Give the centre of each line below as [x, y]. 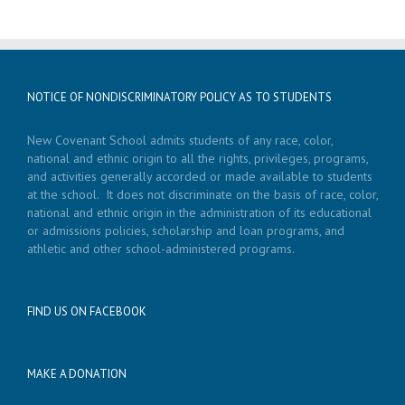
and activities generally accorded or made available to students [200, 177]
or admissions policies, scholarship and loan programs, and [186, 231]
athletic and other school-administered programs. [161, 249]
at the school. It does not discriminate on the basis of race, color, [202, 195]
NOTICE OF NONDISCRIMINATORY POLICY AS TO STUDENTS [179, 98]
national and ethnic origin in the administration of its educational [199, 213]
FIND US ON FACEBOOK [87, 312]
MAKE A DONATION [77, 374]
